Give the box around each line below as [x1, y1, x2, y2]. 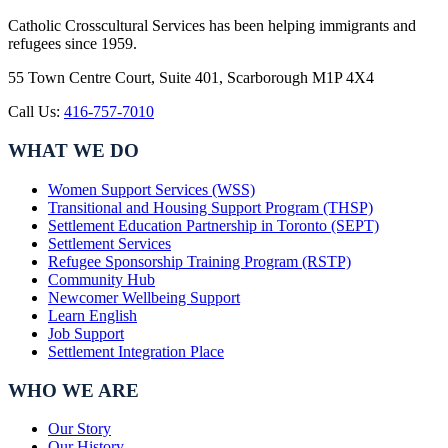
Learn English [48, 306, 137, 324]
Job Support [48, 324, 124, 342]
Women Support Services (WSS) [48, 180, 255, 198]
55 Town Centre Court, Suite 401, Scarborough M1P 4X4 [8, 69, 374, 87]
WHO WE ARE [8, 379, 139, 401]
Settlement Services [48, 234, 171, 252]
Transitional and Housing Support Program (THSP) [48, 198, 373, 216]
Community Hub [48, 270, 155, 288]
